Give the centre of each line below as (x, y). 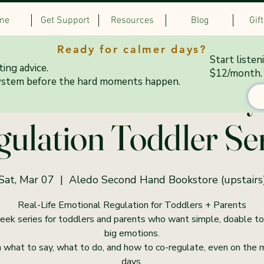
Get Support (65, 21)
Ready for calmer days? (132, 49)
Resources (132, 21)
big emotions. (132, 233)
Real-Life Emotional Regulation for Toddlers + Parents (132, 205)
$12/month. (236, 73)
